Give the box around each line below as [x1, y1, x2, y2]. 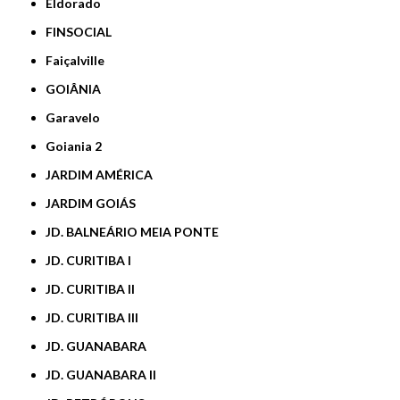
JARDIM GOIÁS [51, 195, 137, 211]
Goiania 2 [55, 137, 103, 154]
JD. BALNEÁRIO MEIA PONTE [51, 223, 220, 239]
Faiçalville [53, 52, 105, 68]
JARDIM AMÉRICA [51, 166, 154, 182]
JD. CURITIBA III [51, 309, 139, 325]
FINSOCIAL [53, 23, 112, 39]
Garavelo [55, 109, 101, 125]
